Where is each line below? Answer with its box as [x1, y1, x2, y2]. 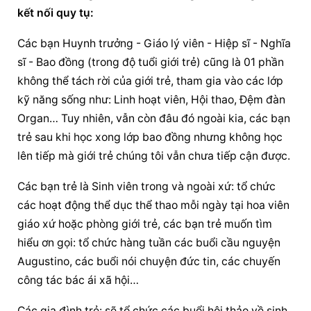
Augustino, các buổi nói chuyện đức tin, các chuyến [17, 255, 281, 269]
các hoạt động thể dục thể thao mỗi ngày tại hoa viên [17, 199, 290, 212]
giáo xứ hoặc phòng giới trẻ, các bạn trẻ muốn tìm [17, 217, 273, 231]
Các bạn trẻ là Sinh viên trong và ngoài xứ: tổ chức [17, 180, 276, 194]
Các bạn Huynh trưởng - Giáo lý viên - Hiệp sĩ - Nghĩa [17, 37, 292, 51]
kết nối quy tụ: [17, 6, 94, 20]
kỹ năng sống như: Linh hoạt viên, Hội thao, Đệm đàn [17, 93, 286, 107]
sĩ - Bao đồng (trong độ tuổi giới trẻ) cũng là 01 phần [17, 56, 285, 69]
